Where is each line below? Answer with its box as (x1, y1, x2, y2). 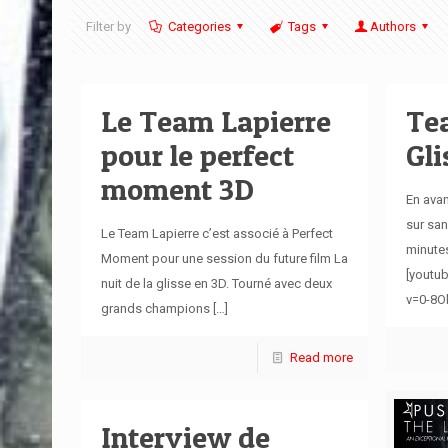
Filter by (86, 18, 132, 34)
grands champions (100, 300, 210, 316)
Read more (289, 349, 353, 365)
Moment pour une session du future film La (100, 250, 348, 266)
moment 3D (100, 170, 254, 207)
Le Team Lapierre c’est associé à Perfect (100, 225, 333, 241)
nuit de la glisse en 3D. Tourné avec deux (100, 275, 332, 291)
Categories (167, 18, 231, 34)
